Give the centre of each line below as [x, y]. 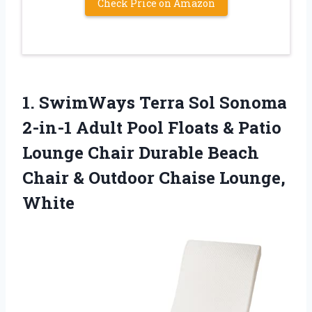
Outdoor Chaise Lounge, [187, 177]
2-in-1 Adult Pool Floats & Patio [152, 127]
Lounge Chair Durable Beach [141, 152]
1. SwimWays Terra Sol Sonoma [155, 102]
